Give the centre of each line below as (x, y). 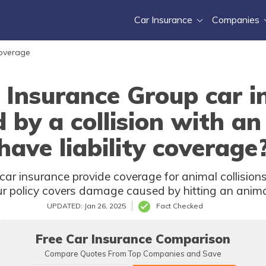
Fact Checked (180, 206)
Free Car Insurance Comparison (133, 239)
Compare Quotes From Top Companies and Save (133, 254)
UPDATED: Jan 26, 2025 (86, 206)
